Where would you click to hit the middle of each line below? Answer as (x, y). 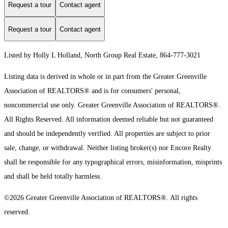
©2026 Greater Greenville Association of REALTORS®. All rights (101, 198)
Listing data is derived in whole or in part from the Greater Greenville (105, 77)
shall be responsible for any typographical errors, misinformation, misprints (113, 162)
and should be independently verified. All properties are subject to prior (107, 134)
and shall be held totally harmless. (53, 177)
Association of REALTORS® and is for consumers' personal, (92, 91)
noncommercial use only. (41, 105)
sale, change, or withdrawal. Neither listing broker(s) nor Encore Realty (108, 148)
